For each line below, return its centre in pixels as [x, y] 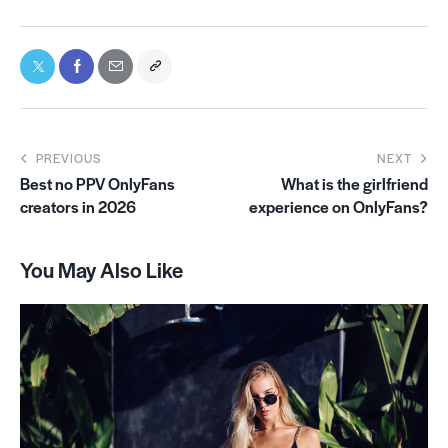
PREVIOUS [68, 157]
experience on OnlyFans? [338, 206]
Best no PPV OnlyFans [97, 183]
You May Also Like [101, 269]
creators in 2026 [78, 206]
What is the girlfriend [354, 183]
